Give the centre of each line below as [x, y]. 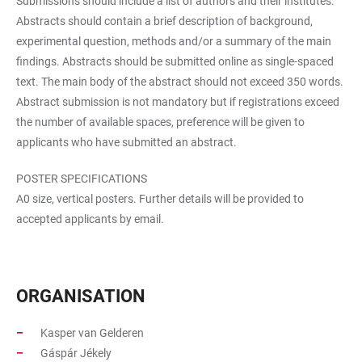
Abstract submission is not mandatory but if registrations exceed [178, 101]
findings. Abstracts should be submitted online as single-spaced [175, 61]
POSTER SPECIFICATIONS [82, 178]
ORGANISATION [81, 296]
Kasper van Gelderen [92, 333]
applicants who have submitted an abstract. [126, 142]
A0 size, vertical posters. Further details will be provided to [160, 198]
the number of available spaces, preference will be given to [160, 122]
